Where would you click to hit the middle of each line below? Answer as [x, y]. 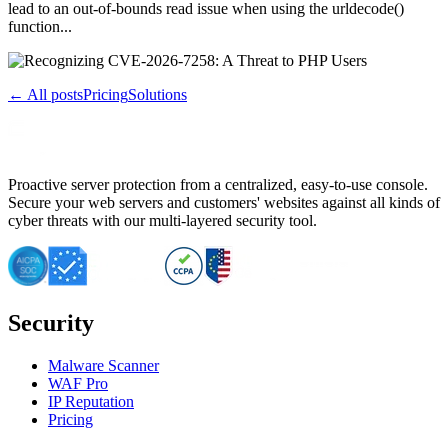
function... [40, 26]
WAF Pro [78, 383]
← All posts [45, 94]
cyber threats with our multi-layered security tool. [162, 220]
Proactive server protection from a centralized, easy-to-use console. [218, 184]
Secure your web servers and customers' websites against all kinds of [224, 202]
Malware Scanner [103, 365]
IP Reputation [91, 401]
